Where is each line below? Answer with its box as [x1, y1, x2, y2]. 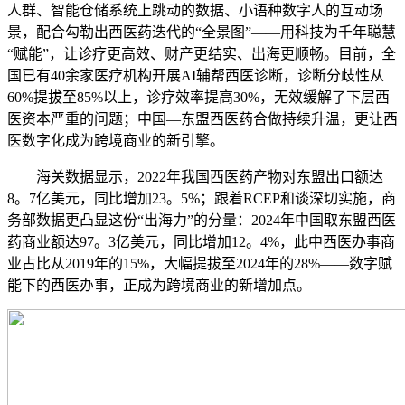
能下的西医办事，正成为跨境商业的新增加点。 [7, 278, 311, 293]
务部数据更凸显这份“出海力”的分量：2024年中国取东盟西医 [7, 212, 396, 228]
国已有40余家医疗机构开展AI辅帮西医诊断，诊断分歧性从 [7, 68, 384, 83]
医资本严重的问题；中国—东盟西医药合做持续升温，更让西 [7, 111, 398, 127]
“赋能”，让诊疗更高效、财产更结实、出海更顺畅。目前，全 [7, 46, 396, 61]
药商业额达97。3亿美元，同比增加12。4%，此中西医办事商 [7, 234, 395, 250]
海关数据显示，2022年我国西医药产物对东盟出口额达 [7, 169, 383, 184]
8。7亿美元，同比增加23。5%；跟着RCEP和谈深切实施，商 [7, 191, 396, 206]
